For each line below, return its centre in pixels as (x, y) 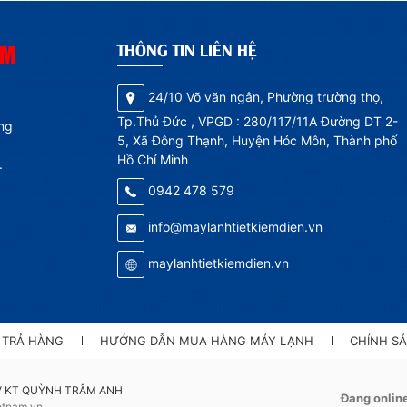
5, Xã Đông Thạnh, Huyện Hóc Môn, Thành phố (257, 140)
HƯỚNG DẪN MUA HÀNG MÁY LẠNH (206, 340)
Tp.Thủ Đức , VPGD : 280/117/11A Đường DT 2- (258, 121)
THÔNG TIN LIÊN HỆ (187, 49)
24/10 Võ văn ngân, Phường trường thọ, (266, 96)
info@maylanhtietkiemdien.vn (235, 226)
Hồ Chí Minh (153, 159)
